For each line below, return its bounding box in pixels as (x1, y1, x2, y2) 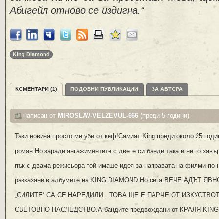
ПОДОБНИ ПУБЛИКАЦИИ (70, 86, 138, 92)
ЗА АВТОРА (152, 86, 183, 92)
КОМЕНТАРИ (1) (15, 86, 57, 92)
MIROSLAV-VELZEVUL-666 (58, 112, 138, 120)
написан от (22, 112, 58, 120)
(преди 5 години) (138, 112, 189, 120)
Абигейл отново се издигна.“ (10, 5, 144, 16)
